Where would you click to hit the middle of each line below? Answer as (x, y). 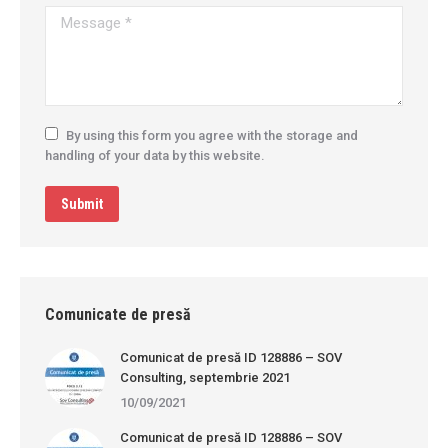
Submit (82, 204)
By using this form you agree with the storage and (212, 136)
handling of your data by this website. (155, 156)
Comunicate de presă (118, 315)
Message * (77, 16)
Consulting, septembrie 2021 (205, 378)
